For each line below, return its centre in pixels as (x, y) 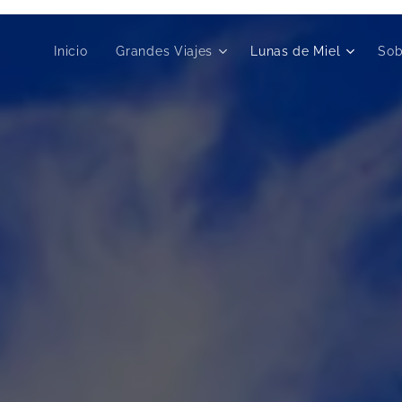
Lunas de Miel (296, 51)
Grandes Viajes (165, 51)
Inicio (71, 51)
